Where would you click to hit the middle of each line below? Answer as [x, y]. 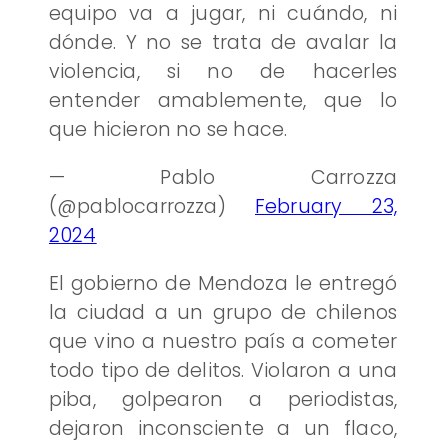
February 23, [326, 207]
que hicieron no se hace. [168, 129]
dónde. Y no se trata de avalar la [223, 42]
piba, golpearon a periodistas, [223, 400]
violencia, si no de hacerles [223, 71]
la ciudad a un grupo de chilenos [223, 313]
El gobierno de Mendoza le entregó [223, 284]
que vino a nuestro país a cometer [223, 342]
